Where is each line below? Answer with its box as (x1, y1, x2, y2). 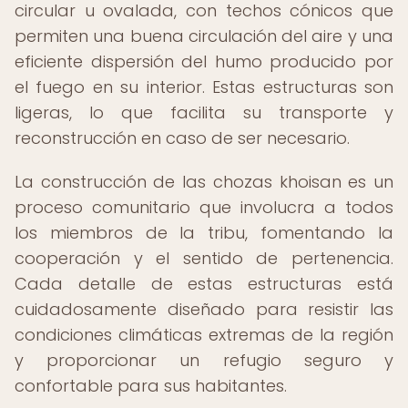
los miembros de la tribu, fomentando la (15, 221, 393, 244)
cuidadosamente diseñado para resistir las (15, 298, 393, 321)
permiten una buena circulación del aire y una (15, 25, 393, 47)
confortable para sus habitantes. (15, 374, 287, 397)
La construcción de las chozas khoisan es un (15, 170, 393, 193)
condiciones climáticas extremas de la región (15, 323, 393, 346)
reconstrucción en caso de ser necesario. (15, 127, 350, 149)
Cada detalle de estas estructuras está (15, 272, 393, 295)
